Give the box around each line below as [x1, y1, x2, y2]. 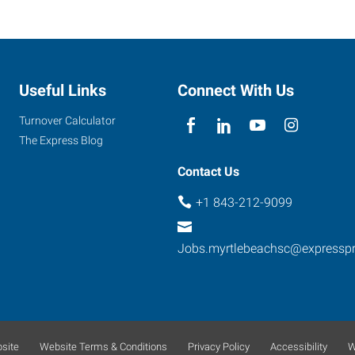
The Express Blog [19, 133, 103, 147]
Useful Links [19, 80, 106, 100]
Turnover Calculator [19, 113, 116, 127]
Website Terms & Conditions [39, 340, 167, 353]
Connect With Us [177, 80, 294, 100]
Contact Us [177, 163, 239, 179]
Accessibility [269, 340, 327, 353]
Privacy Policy [187, 340, 250, 353]
